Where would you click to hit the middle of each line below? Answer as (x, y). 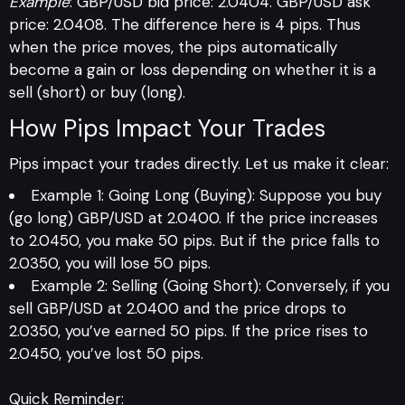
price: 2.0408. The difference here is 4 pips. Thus (185, 24)
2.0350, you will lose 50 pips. (110, 263)
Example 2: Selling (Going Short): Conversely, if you (210, 285)
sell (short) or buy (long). (97, 92)
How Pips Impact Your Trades (167, 128)
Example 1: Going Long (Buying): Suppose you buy (206, 195)
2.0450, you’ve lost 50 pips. (106, 353)
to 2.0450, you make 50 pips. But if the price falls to (194, 240)
